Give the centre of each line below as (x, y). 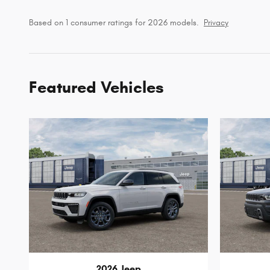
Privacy (216, 23)
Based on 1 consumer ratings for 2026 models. (114, 23)
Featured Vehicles (96, 88)
